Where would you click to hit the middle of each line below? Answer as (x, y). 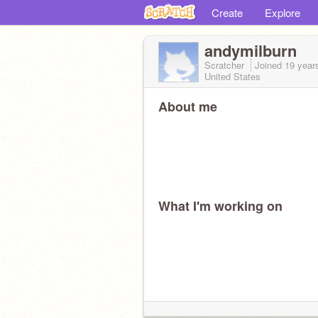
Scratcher (226, 65)
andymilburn (251, 50)
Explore (283, 12)
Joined (270, 65)
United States (232, 76)
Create (227, 12)
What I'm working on (220, 206)
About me (188, 106)
